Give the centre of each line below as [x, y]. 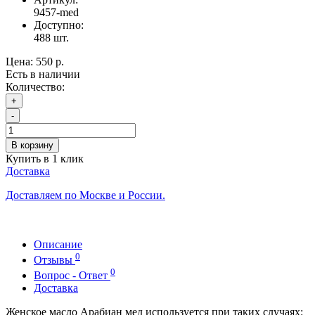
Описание [58, 244]
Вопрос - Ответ [72, 276]
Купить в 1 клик [45, 158]
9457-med [56, 12]
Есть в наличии [43, 74]
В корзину [32, 145]
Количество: [35, 86]
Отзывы [54, 260]
